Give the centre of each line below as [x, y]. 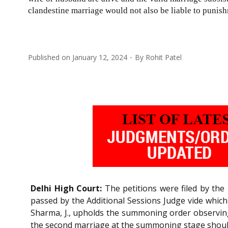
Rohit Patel [164, 57]
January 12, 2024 [100, 57]
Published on [50, 57]
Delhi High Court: [66, 188]
